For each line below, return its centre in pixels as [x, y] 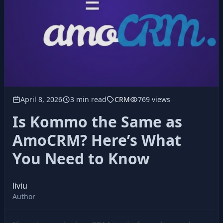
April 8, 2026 [41, 99]
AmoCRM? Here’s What [97, 140]
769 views [154, 99]
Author [24, 196]
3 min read [88, 99]
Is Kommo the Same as [97, 122]
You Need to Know [81, 159]
